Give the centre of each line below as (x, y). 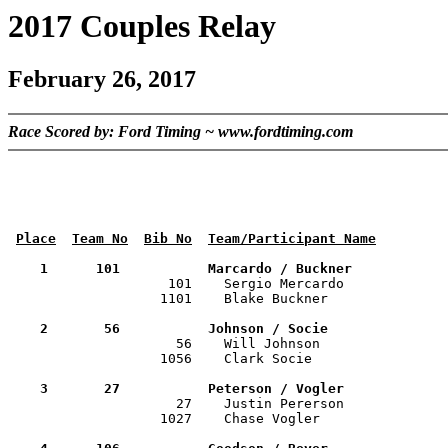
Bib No (168, 239)
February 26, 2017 (102, 79)
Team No (100, 239)
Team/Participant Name (292, 239)
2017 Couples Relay (142, 26)
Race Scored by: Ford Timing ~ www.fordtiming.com (180, 132)
